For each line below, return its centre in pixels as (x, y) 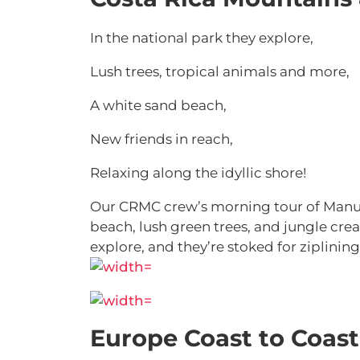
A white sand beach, (160, 105)
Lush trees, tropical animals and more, (221, 72)
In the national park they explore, (203, 38)
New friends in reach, (163, 139)
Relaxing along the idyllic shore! (198, 173)
